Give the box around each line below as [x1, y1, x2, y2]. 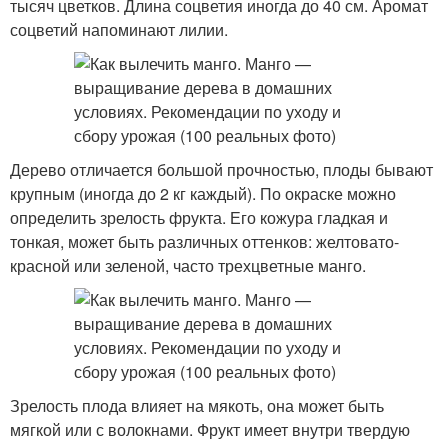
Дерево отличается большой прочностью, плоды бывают [10, 158, 433, 181]
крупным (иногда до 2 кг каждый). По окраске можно [10, 182, 396, 205]
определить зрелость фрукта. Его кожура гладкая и [10, 206, 388, 229]
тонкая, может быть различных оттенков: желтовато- [10, 230, 399, 253]
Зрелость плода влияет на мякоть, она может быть [10, 394, 384, 417]
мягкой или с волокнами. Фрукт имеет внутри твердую [10, 418, 410, 441]
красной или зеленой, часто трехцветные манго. [10, 254, 366, 277]
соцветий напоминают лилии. [10, 18, 228, 41]
